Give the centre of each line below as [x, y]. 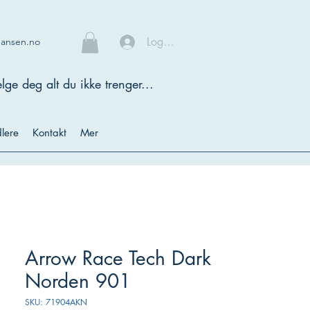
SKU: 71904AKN [56, 302]
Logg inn [167, 42]
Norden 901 [78, 281]
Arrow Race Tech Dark [118, 258]
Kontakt [49, 133]
